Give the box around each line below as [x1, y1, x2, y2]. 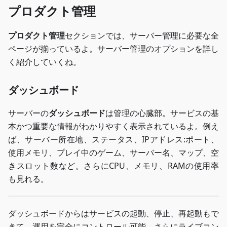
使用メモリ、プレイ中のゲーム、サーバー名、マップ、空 [8, 147, 219, 158]
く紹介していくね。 [8, 56, 81, 67]
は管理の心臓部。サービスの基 [105, 107, 219, 119]
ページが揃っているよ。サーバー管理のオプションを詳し [8, 43, 219, 54]
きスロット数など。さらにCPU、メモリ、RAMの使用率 [8, 160, 219, 171]
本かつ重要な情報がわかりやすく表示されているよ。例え [8, 121, 219, 132]
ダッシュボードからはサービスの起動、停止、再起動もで [8, 208, 219, 219]
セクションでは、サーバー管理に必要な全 [65, 30, 219, 41]
